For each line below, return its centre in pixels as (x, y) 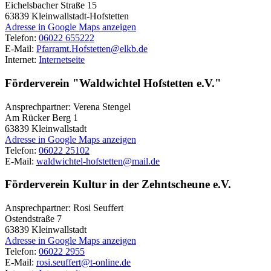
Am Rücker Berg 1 (41, 117)
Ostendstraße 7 (33, 219)
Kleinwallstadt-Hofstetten (80, 16)
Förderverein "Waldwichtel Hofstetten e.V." (113, 83)
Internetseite (62, 60)
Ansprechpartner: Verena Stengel (68, 106)
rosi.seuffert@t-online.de (83, 263)
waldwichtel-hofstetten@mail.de (98, 161)
